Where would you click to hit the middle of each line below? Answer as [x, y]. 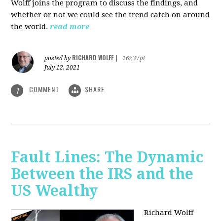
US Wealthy [55, 190]
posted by [58, 58]
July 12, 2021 [62, 68]
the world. [30, 27]
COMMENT [44, 89]
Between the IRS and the [102, 174]
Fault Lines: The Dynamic [108, 157]
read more [70, 27]
